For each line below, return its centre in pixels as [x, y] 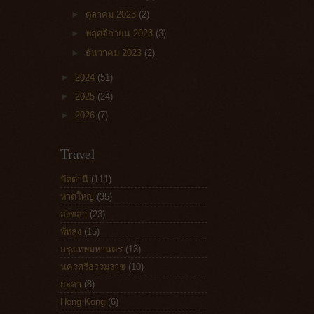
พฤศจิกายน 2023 [121, 34]
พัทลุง [71, 231]
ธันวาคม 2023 [115, 53]
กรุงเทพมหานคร [91, 249]
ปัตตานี [74, 179]
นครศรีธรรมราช [93, 266]
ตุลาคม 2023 [112, 15]
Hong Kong [83, 301]
